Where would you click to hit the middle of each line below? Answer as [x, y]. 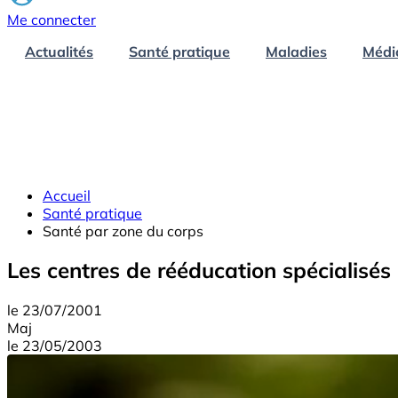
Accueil [67, 195]
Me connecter [52, 19]
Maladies [296, 51]
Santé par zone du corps [123, 231]
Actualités [59, 51]
